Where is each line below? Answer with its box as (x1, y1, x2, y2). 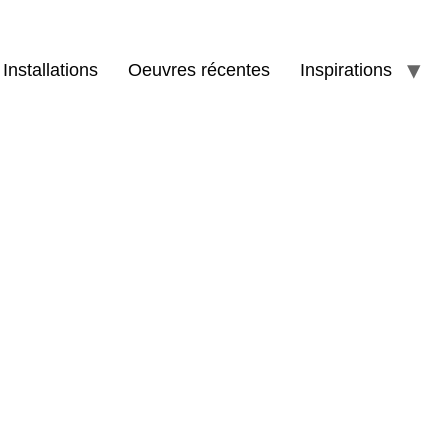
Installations (3, 59, 99, 80)
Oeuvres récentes (128, 59, 271, 80)
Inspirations (300, 59, 393, 80)
